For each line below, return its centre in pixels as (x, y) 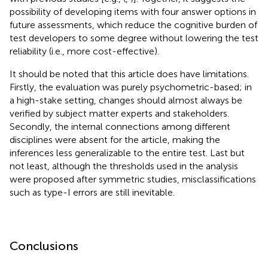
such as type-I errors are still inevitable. (92, 193)
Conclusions (44, 246)
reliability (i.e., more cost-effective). (84, 51)
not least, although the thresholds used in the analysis (124, 166)
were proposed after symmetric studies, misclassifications (133, 179)
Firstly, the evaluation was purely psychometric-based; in (131, 87)
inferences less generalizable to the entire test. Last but (127, 153)
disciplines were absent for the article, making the (115, 140)
